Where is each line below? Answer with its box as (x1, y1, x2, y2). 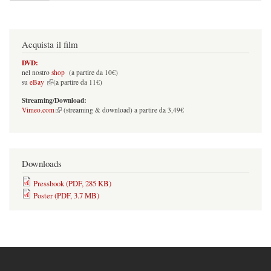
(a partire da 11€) (53, 77, 102, 87)
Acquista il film (22, 38, 78, 51)
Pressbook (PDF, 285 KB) (33, 178, 111, 189)
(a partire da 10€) (65, 67, 118, 77)
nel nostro (22, 67, 51, 77)
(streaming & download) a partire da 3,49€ (62, 105, 184, 114)
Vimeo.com (22, 105, 54, 114)
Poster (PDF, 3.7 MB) (33, 191, 99, 201)
